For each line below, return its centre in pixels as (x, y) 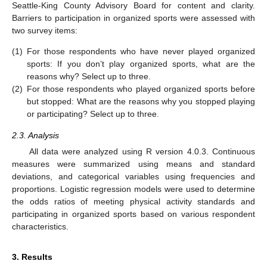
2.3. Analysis (35, 135)
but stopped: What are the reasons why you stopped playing (141, 102)
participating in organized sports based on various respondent (133, 214)
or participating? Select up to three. (93, 114)
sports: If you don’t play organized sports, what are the (141, 64)
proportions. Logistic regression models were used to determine (133, 189)
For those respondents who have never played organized (141, 52)
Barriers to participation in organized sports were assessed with (133, 18)
